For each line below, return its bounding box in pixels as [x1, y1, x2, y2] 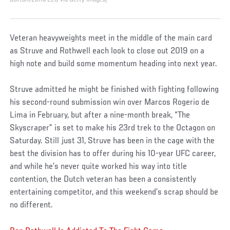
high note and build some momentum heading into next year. [10, 59, 218, 69]
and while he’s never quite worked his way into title [10, 162, 187, 172]
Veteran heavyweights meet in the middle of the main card [10, 33, 213, 43]
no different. [10, 201, 53, 210]
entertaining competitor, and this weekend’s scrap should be [10, 188, 219, 198]
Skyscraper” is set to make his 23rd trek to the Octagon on [10, 124, 216, 133]
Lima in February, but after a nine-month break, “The [10, 111, 190, 121]
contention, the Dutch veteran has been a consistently [10, 175, 197, 185]
